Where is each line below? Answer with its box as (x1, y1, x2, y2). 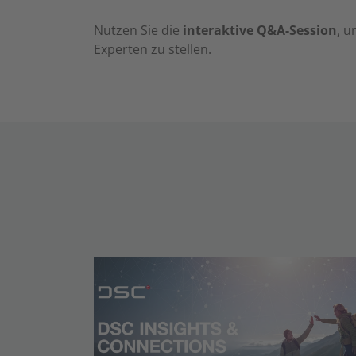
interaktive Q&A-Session (180, 21, 337, 39)
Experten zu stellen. (94, 40, 211, 58)
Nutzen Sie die (94, 21, 180, 39)
